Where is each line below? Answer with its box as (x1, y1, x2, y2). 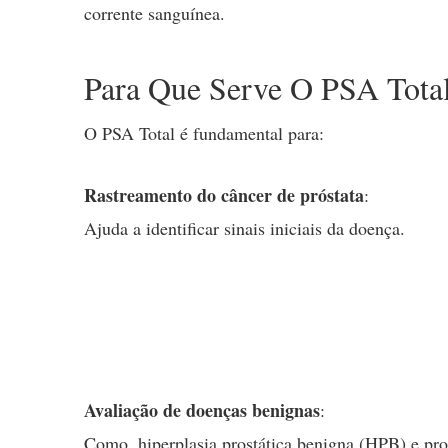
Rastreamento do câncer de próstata (84, 182, 364, 209)
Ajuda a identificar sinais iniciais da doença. (84, 216, 405, 241)
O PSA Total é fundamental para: (84, 121, 324, 146)
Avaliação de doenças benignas (84, 397, 320, 423)
